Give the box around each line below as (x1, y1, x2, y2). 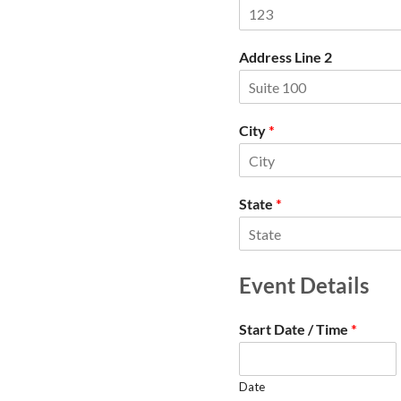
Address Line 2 (239, 48, 332, 65)
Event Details (239, 272, 369, 298)
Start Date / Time (239, 320, 351, 337)
